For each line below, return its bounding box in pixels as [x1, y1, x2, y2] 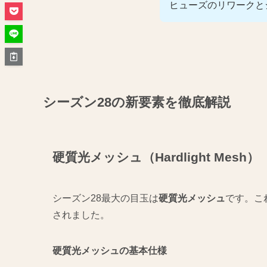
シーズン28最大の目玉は [52, 193, 159, 204]
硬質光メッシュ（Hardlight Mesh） [52, 150, 259, 164]
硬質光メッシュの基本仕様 [52, 246, 167, 256]
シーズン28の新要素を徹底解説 [43, 94, 231, 110]
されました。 [52, 210, 110, 221]
